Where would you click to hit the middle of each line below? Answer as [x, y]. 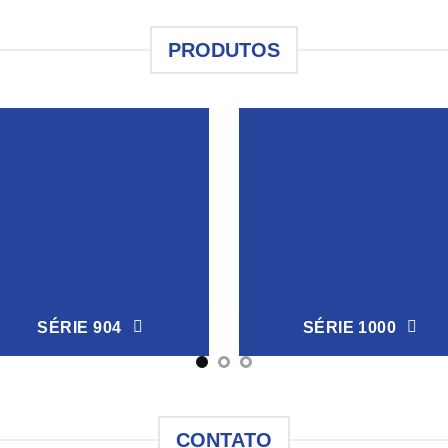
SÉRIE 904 [79, 327]
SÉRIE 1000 [349, 327]
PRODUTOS [224, 49]
